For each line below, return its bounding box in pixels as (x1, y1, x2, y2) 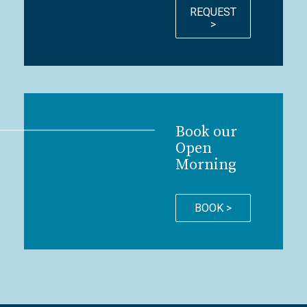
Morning (175, 155, 236, 174)
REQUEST (190, 5, 236, 19)
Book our (175, 122, 237, 141)
